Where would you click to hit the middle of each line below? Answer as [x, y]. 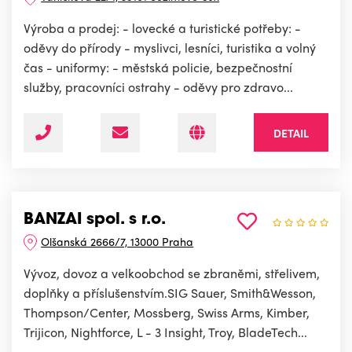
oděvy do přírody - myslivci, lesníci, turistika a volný [170, 48]
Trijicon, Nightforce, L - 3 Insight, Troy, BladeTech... [165, 332]
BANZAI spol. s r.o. [95, 220]
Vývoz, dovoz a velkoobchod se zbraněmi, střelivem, [172, 273]
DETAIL [291, 133]
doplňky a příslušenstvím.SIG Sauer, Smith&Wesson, [170, 293]
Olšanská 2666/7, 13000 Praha [117, 242]
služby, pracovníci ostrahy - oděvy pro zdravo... [158, 87]
